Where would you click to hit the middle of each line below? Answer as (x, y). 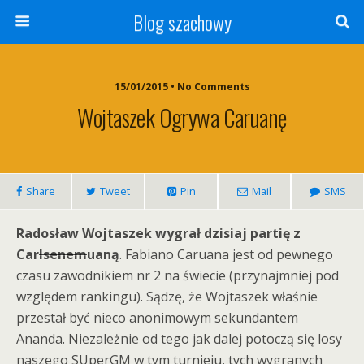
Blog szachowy (182, 22)
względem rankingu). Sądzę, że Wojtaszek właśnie (167, 297)
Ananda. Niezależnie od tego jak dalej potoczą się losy (179, 339)
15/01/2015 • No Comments (182, 87)
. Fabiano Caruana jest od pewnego (226, 254)
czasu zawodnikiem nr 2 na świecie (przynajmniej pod (178, 275)
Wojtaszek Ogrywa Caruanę (182, 117)
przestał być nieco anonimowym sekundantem (157, 318)
